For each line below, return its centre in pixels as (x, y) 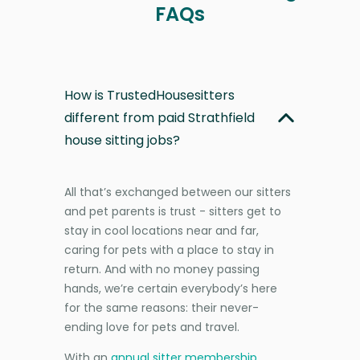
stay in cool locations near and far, (162, 230)
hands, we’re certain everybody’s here (171, 288)
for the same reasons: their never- (162, 307)
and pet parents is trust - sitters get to (173, 211)
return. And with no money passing (162, 269)
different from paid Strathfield (160, 117)
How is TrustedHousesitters (149, 95)
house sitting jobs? (122, 140)
